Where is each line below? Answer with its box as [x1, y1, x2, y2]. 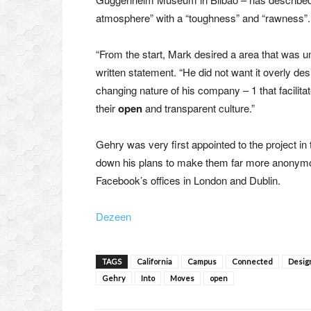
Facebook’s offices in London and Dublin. [96, 173, 280, 187]
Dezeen [96, 209, 131, 224]
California [137, 257, 172, 266]
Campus [187, 257, 217, 266]
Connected [232, 257, 273, 266]
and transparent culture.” [142, 101, 255, 115]
